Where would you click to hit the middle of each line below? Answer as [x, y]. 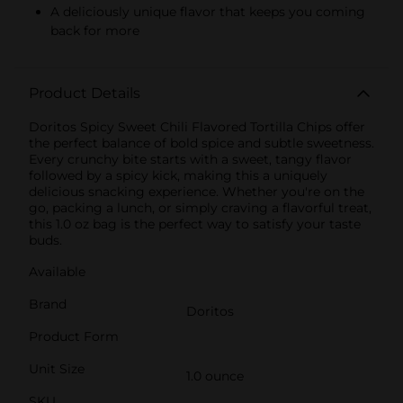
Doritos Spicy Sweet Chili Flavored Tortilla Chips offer [197, 127]
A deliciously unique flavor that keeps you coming [208, 12]
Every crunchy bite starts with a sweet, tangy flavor [190, 160]
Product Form [74, 337]
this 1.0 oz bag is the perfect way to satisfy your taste [195, 224]
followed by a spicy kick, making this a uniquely [178, 176]
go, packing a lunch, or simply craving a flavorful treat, [200, 208]
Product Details [85, 94]
